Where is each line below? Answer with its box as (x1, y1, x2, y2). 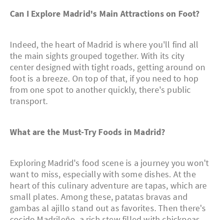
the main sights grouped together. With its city (10, 50, 185, 62)
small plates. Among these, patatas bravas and (10, 191, 188, 203)
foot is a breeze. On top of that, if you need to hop (10, 73, 199, 84)
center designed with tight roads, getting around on (10, 61, 206, 73)
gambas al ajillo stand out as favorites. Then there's (10, 202, 206, 214)
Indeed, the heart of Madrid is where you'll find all (10, 39, 199, 51)
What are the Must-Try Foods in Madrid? (10, 126, 165, 138)
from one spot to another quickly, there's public (10, 84, 191, 96)
